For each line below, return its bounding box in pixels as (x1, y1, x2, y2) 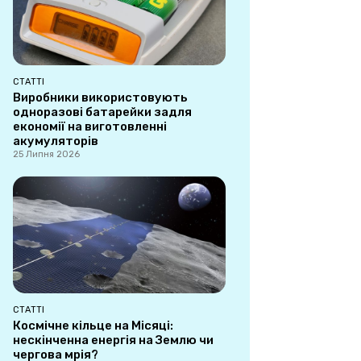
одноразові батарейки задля (13, 104, 192, 119)
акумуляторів (13, 133, 98, 148)
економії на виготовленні (13, 118, 167, 134)
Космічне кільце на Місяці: (13, 318, 173, 334)
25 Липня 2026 (13, 148, 80, 160)
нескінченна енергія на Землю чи (13, 333, 214, 348)
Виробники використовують (13, 89, 188, 105)
